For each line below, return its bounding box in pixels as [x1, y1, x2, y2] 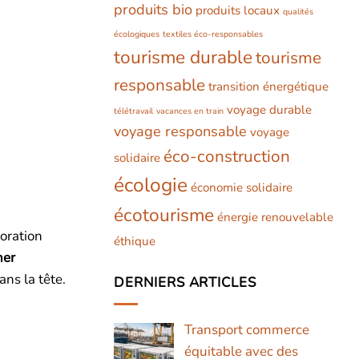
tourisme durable [114, 44, 252, 70]
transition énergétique [208, 78, 329, 95]
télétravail [114, 104, 153, 117]
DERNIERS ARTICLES [114, 273, 256, 292]
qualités [283, 5, 313, 18]
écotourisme [114, 202, 214, 228]
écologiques [114, 27, 159, 40]
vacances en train [156, 104, 224, 117]
